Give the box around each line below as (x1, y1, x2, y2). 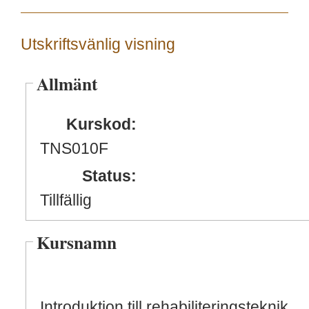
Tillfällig (40, 191, 92, 209)
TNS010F (40, 139, 108, 157)
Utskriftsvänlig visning (21, 35, 175, 53)
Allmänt (37, 70, 97, 97)
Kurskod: (66, 115, 137, 133)
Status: (82, 167, 137, 185)
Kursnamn (37, 228, 117, 255)
